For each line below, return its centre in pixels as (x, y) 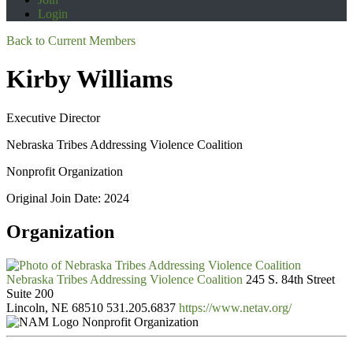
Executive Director (53, 117)
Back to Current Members (71, 41)
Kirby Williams (89, 79)
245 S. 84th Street (290, 279)
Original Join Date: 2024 (68, 198)
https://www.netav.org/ (235, 307)
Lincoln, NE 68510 (55, 307)
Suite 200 (30, 293)
